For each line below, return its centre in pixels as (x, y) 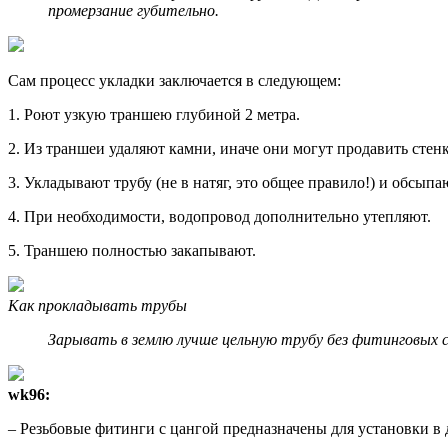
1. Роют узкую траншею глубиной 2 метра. (154, 114)
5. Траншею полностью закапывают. (132, 250)
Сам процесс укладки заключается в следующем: (174, 80)
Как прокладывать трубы (97, 305)
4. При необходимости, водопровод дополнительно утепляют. (219, 216)
